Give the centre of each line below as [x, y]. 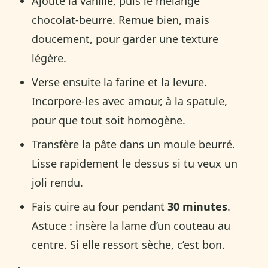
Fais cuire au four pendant [100, 206]
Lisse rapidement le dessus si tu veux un [135, 163]
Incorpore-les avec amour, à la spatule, [130, 101]
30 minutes [198, 206]
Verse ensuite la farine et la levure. [120, 82]
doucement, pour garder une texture [125, 39]
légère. [49, 58]
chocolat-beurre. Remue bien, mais [121, 19]
